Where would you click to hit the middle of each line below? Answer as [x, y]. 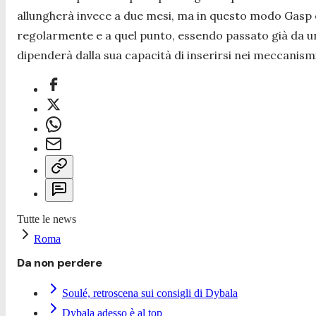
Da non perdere [60, 263]
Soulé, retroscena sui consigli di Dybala [150, 293]
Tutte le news [47, 219]
